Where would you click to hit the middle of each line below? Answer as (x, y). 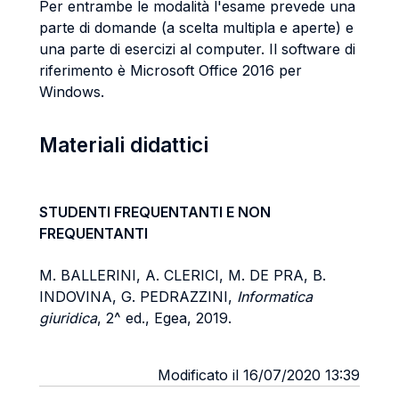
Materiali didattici (124, 145)
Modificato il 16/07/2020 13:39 (259, 375)
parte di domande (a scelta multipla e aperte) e (196, 28)
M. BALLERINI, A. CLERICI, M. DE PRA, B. (183, 275)
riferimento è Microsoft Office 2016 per (171, 70)
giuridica (68, 318)
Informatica (275, 297)
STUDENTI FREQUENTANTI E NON (155, 212)
